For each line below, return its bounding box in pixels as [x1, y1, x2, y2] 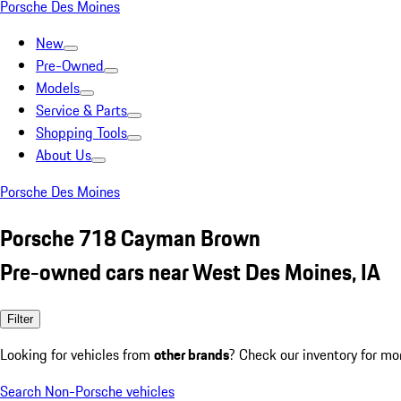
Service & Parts [36, 99, 127, 121]
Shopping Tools [36, 122, 127, 143]
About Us [36, 144, 91, 166]
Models [36, 77, 80, 98]
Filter [7, 311, 33, 326]
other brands [154, 343, 229, 365]
